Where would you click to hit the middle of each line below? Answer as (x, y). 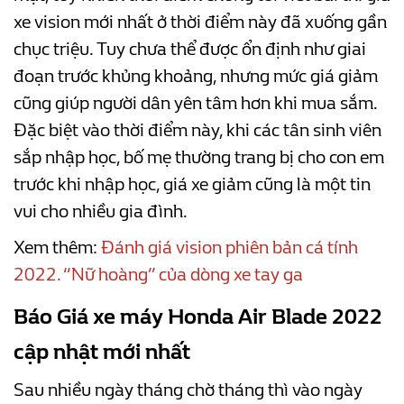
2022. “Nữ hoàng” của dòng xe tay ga (158, 275)
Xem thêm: (57, 248)
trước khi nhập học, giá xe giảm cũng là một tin (192, 185)
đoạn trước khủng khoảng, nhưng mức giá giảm (196, 77)
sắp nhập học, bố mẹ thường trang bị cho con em (199, 158)
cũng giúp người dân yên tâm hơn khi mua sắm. (195, 104)
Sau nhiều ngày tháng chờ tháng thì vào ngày (188, 390)
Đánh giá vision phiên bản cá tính (230, 248)
